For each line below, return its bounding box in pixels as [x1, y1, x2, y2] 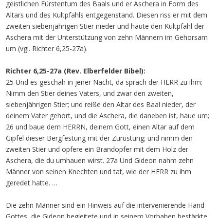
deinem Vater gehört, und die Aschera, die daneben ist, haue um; [6, 111, 209, 120]
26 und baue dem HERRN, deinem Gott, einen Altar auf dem [6, 122, 195, 131]
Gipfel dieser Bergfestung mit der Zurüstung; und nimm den [6, 133, 193, 143]
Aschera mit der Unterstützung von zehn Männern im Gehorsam [6, 33, 208, 42]
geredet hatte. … [6, 178, 57, 187]
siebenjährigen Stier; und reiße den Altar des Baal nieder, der [6, 100, 196, 109]
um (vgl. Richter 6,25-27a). [6, 44, 88, 53]
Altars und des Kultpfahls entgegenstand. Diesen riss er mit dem [6, 10, 207, 19]
